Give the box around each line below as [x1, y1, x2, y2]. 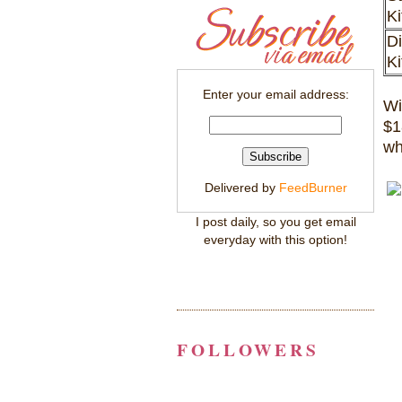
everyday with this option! [204, 232, 347, 247]
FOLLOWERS [177, 336, 320, 363]
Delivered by [204, 179, 279, 195]
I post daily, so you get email [195, 214, 356, 229]
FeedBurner [278, 179, 347, 195]
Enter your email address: [202, 87, 349, 102]
